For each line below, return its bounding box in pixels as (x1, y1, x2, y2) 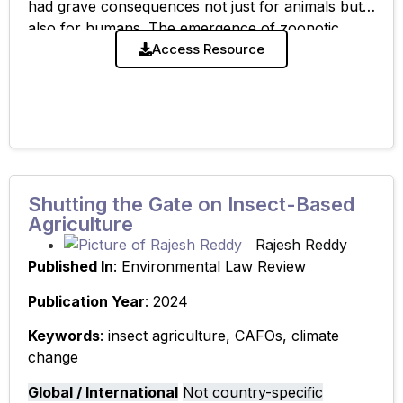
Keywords (28, 327, 100, 345)
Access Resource (152, 40, 264, 58)
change (28, 348, 78, 367)
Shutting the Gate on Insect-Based (28, 193, 354, 217)
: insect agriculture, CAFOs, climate (100, 327, 339, 345)
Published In (28, 257, 113, 276)
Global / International (28, 382, 178, 401)
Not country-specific (183, 382, 323, 401)
